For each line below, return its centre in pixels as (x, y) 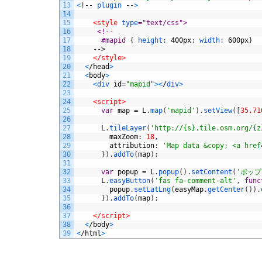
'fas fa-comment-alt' (195, 180)
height (150, 40)
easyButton (130, 180)
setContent (212, 172)
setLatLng (152, 189)
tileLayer (128, 128)
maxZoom (124, 137)
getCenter (226, 189)
